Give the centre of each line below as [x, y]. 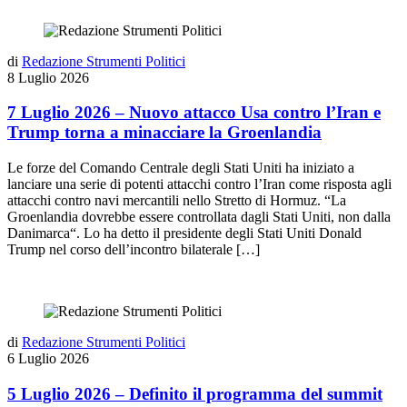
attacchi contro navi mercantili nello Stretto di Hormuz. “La [177, 201]
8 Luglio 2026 [48, 77]
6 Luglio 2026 [48, 359]
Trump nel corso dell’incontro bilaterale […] [134, 250]
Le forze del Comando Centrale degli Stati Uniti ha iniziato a [181, 168]
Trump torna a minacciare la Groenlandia [164, 133]
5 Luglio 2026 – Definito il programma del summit [195, 393]
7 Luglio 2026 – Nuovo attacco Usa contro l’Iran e [194, 113]
